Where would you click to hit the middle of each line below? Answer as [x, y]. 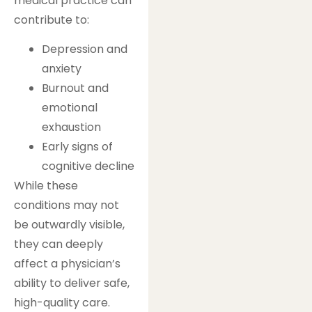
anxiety [62, 69]
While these [46, 186]
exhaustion [71, 127]
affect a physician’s [67, 264]
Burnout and [75, 88]
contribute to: [52, 19]
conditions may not [67, 205]
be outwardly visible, [69, 225]
